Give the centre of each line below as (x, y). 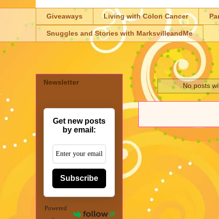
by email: (79, 130)
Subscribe (79, 178)
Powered (56, 208)
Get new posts (79, 121)
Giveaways (65, 16)
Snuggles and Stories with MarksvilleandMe (120, 33)
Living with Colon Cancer (146, 16)
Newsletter (61, 82)
